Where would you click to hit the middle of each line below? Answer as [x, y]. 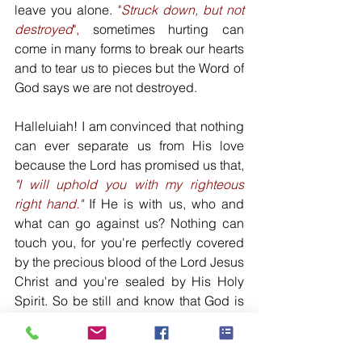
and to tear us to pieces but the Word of [129, 68]
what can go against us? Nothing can [129, 223]
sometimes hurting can [162, 29]
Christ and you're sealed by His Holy [129, 281]
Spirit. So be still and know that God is [129, 301]
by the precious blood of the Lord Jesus [129, 262]
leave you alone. [66, 10]
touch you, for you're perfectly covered [129, 242]
